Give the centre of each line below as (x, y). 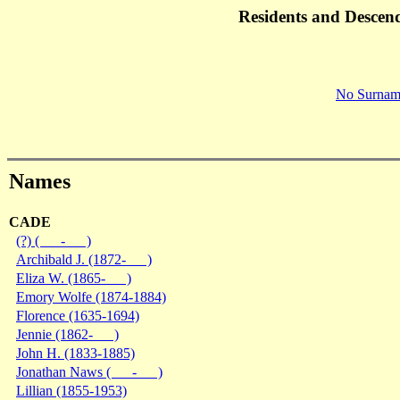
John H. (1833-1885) (75, 353)
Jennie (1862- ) (67, 334)
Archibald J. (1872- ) (84, 259)
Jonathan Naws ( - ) (89, 371)
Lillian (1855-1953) (71, 390)
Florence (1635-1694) (78, 315)
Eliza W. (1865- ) (74, 278)
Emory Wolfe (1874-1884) (91, 296)
